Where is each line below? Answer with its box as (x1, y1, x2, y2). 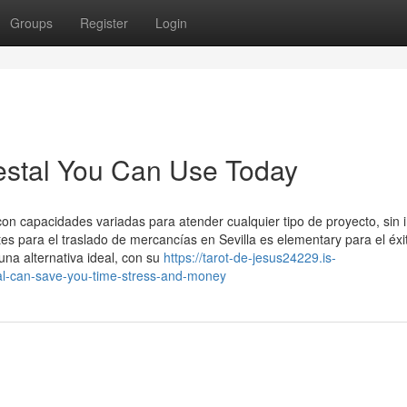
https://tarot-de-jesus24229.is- (164, 248, 336, 266)
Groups (10, 14, 53, 32)
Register (80, 14, 128, 32)
